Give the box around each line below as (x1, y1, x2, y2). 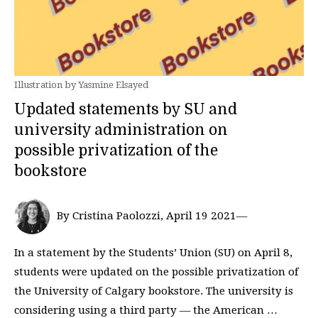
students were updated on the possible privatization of (14, 265, 299, 278)
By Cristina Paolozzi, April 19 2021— (57, 209, 247, 223)
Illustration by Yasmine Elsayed (14, 79, 148, 90)
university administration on (14, 121, 228, 138)
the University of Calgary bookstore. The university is (14, 284, 293, 297)
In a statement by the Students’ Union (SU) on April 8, (14, 246, 292, 259)
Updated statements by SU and (14, 101, 237, 118)
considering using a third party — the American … (14, 303, 278, 317)
